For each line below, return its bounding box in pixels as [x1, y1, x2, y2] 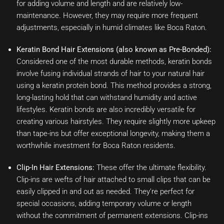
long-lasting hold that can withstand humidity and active [16, 93, 197, 102]
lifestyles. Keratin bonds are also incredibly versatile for [16, 105, 195, 114]
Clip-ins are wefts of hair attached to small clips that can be [16, 175, 210, 184]
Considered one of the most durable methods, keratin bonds [16, 57, 212, 66]
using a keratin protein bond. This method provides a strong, [16, 81, 211, 90]
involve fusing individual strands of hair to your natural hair [16, 69, 204, 78]
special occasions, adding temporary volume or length [16, 199, 191, 208]
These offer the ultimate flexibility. [94, 163, 206, 172]
